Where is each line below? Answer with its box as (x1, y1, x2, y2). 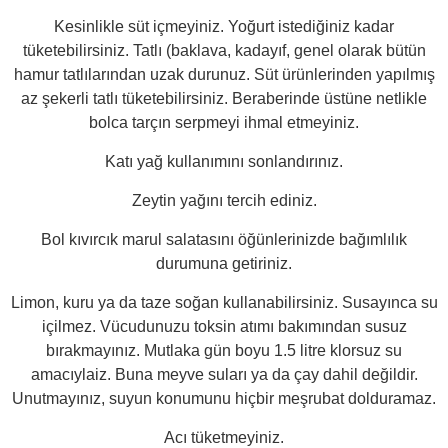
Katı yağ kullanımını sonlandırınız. (105, 152, 343, 170)
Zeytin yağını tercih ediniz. (131, 191, 317, 209)
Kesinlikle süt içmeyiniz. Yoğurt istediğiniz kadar (54, 17, 394, 35)
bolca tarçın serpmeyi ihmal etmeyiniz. (89, 113, 359, 131)
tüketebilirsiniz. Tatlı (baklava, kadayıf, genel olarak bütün (22, 41, 426, 59)
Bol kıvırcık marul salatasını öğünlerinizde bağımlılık (41, 230, 407, 248)
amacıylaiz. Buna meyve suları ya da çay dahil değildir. (30, 365, 418, 383)
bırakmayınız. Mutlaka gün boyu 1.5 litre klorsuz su (46, 341, 402, 359)
